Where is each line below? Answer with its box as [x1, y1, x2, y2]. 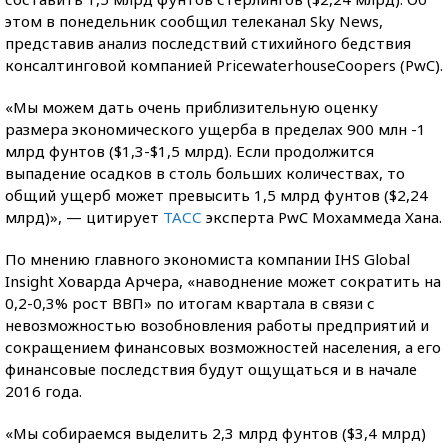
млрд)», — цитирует [5, 207, 163, 227]
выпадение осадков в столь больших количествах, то [5, 163, 405, 183]
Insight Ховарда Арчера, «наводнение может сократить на [5, 271, 441, 291]
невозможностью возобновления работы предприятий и [5, 315, 429, 335]
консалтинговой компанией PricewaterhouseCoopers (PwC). [5, 55, 443, 75]
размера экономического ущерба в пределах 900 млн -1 [5, 119, 426, 139]
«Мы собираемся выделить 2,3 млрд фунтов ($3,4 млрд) [5, 423, 426, 443]
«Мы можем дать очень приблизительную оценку [5, 97, 378, 117]
